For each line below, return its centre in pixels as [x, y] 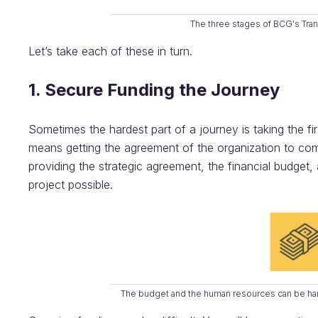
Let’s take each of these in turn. [110, 51]
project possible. [71, 185]
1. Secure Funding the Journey [154, 90]
